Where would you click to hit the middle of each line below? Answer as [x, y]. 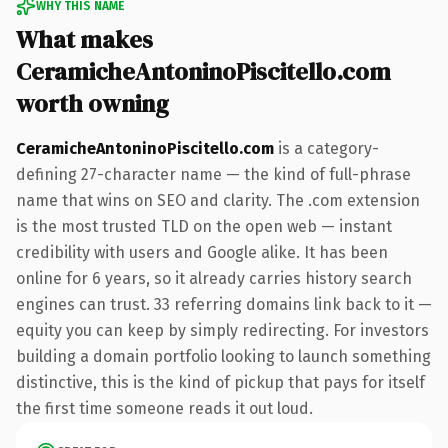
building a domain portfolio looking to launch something [223, 356]
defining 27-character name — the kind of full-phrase [213, 174]
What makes [84, 39]
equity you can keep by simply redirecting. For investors [222, 330]
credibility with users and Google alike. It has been [202, 252]
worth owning [92, 103]
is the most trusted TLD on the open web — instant [204, 226]
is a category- [326, 148]
